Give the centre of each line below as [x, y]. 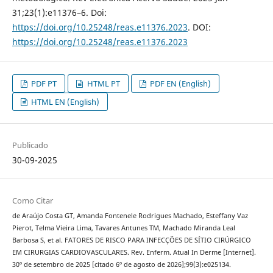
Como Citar [32, 200]
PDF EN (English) [179, 83]
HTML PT [102, 83]
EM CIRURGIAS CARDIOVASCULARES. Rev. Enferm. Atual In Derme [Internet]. [134, 252]
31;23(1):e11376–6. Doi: [59, 12]
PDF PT [43, 83]
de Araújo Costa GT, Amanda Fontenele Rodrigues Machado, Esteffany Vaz [130, 215]
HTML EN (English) [65, 101]
